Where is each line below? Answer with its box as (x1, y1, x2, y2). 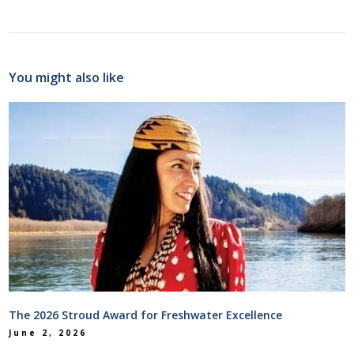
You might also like (9, 69, 125, 87)
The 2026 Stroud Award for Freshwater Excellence (9, 307, 283, 323)
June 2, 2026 (9, 327, 88, 339)
